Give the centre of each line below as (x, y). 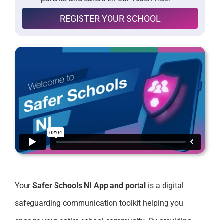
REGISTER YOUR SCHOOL (110, 19)
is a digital (165, 185)
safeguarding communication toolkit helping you (99, 203)
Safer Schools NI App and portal (90, 185)
